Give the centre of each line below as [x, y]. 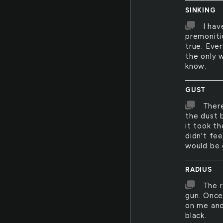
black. [196, 216]
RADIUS [199, 169]
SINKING [201, 10]
